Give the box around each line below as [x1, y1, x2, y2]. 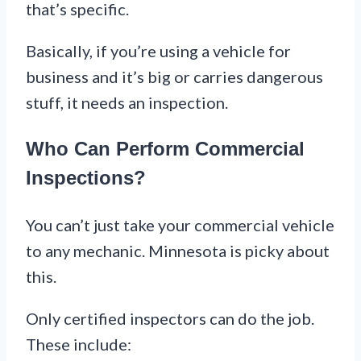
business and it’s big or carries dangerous [26, 66, 323, 86]
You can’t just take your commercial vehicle [26, 214, 334, 234]
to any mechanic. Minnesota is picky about [26, 240, 330, 260]
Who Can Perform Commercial [26, 137, 305, 160]
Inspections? [26, 166, 146, 189]
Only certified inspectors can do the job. [26, 308, 314, 328]
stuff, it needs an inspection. [26, 92, 228, 112]
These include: [26, 334, 131, 354]
